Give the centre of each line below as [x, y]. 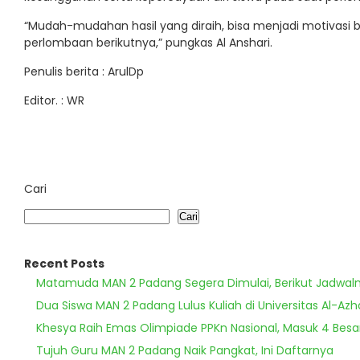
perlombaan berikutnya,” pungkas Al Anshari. [148, 43]
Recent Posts [64, 264]
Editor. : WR [54, 101]
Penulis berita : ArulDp [84, 72]
